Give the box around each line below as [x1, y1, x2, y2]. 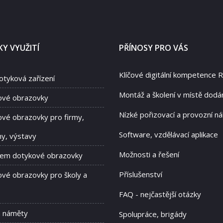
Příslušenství [119, 169, 162, 180]
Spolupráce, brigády [119, 209, 187, 220]
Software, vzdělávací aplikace [119, 129, 218, 140]
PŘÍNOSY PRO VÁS [119, 42, 188, 54]
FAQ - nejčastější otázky [119, 189, 201, 200]
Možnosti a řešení [119, 149, 179, 160]
